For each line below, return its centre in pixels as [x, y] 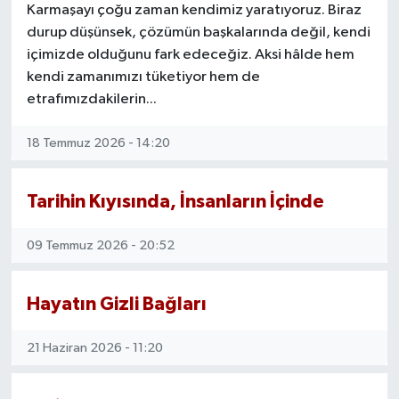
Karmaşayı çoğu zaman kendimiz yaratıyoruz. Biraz [194, 11]
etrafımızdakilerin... [91, 100]
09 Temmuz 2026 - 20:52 [100, 245]
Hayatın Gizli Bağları [116, 305]
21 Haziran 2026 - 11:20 [94, 347]
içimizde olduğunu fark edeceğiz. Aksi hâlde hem [190, 55]
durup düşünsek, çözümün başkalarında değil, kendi [198, 33]
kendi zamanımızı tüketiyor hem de [143, 77]
